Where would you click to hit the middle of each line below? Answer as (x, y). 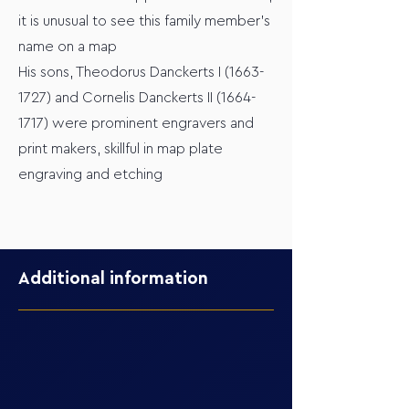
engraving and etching (90, 174)
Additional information (113, 279)
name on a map (68, 47)
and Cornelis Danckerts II (134, 98)
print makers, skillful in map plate (121, 149)
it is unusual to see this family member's (144, 21)
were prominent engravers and (151, 123)
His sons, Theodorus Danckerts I (121, 72)
